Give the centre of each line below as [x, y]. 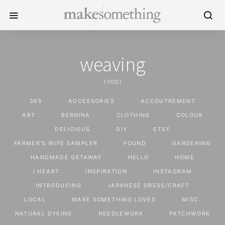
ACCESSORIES [91, 101]
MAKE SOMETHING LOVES [114, 200]
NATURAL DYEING [43, 214]
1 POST [113, 82]
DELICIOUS [73, 129]
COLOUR [189, 115]
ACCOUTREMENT [168, 101]
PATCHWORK [190, 214]
